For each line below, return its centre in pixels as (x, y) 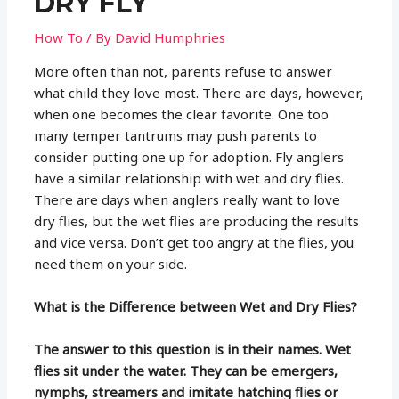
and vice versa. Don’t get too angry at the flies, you (194, 242)
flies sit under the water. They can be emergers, (186, 370)
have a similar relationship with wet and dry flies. (189, 178)
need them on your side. (111, 263)
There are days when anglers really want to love (187, 199)
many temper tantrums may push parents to (176, 135)
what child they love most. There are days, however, (199, 92)
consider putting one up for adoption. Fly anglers (189, 156)
